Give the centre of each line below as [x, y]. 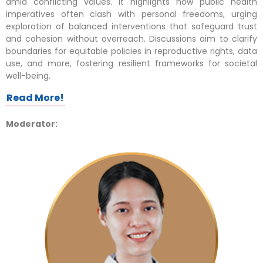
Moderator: [32, 124]
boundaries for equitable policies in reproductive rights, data [131, 51]
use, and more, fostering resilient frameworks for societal [131, 63]
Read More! [35, 98]
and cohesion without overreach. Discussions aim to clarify [131, 38]
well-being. [28, 75]
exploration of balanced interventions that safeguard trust [131, 26]
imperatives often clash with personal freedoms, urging [131, 14]
